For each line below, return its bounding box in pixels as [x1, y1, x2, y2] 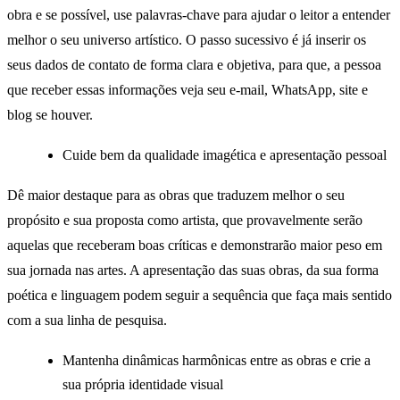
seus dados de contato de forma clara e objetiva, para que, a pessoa [7, 56, 381, 72]
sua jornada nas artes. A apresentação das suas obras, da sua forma [7, 262, 379, 278]
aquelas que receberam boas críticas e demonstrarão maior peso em [7, 237, 382, 253]
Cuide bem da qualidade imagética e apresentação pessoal [62, 147, 387, 163]
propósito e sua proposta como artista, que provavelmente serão [7, 212, 362, 228]
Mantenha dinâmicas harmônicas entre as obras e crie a [62, 353, 371, 369]
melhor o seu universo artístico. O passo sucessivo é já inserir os [7, 31, 366, 47]
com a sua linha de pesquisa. [7, 312, 171, 328]
